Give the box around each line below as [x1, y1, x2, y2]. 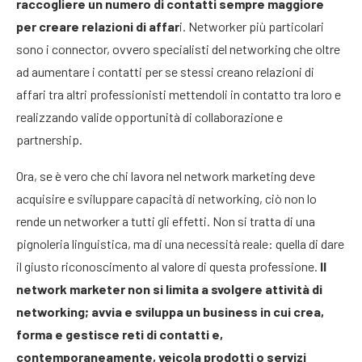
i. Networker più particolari [179, 19, 324, 34]
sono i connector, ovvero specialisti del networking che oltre [16, 41, 340, 57]
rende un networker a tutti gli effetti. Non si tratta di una [16, 213, 315, 229]
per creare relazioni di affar [16, 19, 179, 34]
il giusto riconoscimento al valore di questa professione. [16, 259, 320, 274]
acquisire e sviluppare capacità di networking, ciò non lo [16, 191, 317, 206]
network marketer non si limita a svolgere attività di [16, 281, 322, 297]
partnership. [16, 132, 82, 147]
